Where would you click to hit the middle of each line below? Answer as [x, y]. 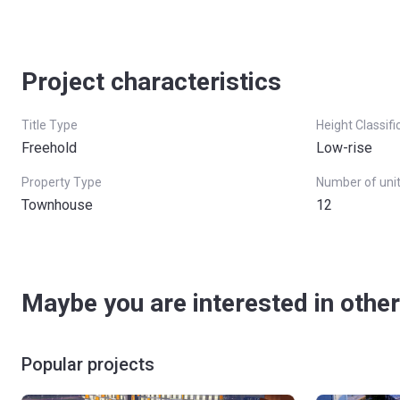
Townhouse [57, 205]
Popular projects [88, 364]
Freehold [49, 148]
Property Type [62, 182]
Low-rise [344, 148]
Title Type [50, 125]
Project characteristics [151, 82]
